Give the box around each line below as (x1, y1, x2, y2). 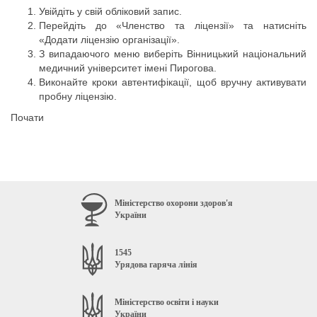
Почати (11, 112, 44, 123)
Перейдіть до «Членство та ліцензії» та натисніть (39, 20, 306, 31)
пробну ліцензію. (39, 91, 117, 102)
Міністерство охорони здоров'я (114, 198, 233, 208)
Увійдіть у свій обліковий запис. (39, 6, 182, 17)
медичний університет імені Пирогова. (39, 62, 217, 74)
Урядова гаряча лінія (114, 260, 197, 270)
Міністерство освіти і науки (114, 297, 219, 307)
